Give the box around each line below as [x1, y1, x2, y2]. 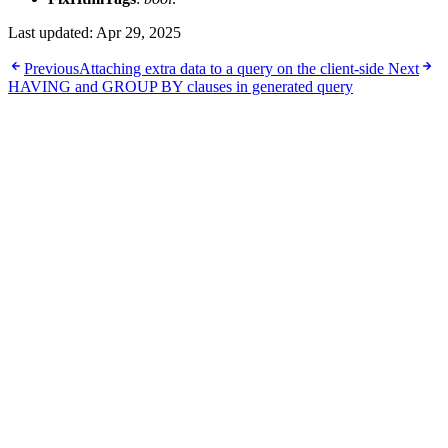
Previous [24, 59, 79, 77]
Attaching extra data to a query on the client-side [79, 59, 388, 77]
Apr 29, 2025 [96, 23, 181, 41]
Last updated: [8, 23, 96, 41]
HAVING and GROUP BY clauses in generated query [8, 77, 353, 95]
